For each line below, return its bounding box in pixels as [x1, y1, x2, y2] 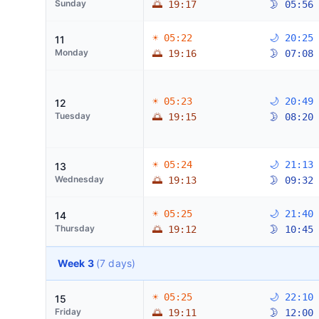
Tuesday [55, 110, 90, 121]
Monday [55, 47, 88, 58]
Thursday [55, 223, 95, 234]
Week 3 [58, 257, 96, 269]
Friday [55, 306, 81, 317]
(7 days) [95, 257, 136, 269]
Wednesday [55, 174, 104, 184]
